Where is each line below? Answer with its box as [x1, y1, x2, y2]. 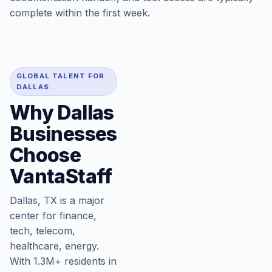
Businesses [10, 122, 117, 146]
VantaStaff [10, 165, 112, 188]
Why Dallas [10, 101, 114, 124]
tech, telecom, [10, 225, 75, 237]
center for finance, [10, 209, 97, 222]
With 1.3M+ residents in [10, 255, 117, 267]
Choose [10, 143, 81, 167]
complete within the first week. [10, 7, 150, 19]
